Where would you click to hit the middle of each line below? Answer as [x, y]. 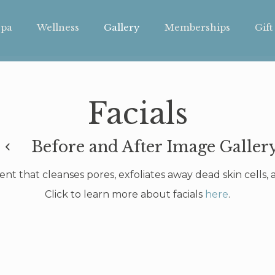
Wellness [58, 27]
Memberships [198, 27]
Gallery [122, 27]
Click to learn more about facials [125, 194]
